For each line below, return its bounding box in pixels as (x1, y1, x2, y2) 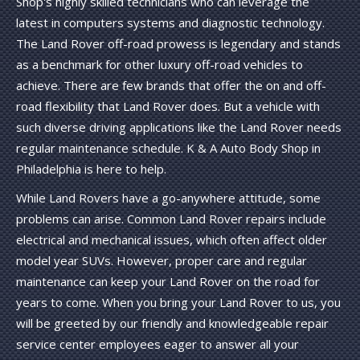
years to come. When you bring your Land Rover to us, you (16, 293, 341, 310)
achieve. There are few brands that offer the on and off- (16, 76, 326, 93)
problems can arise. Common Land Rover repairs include (16, 210, 326, 227)
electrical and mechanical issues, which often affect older (16, 231, 327, 247)
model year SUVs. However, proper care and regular (16, 252, 307, 268)
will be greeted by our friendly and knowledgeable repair (16, 314, 329, 331)
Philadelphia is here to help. (16, 160, 166, 177)
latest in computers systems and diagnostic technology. (16, 14, 325, 31)
